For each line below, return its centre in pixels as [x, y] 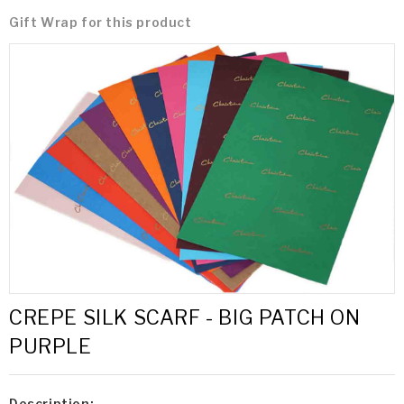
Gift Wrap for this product [101, 22]
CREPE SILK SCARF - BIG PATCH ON [185, 317]
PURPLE [50, 346]
